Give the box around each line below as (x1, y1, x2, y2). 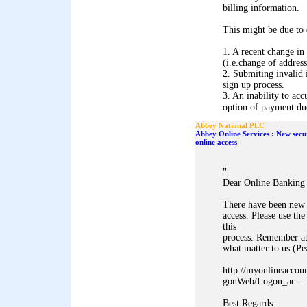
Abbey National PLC (195, 121, 265, 130)
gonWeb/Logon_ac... (223, 276, 304, 286)
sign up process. (223, 79, 284, 90)
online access (195, 138, 237, 146)
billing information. (223, 3, 299, 13)
